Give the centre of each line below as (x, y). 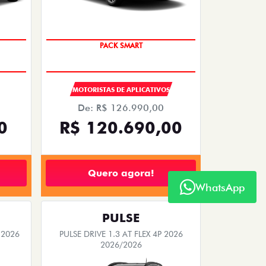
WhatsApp (220, 187)
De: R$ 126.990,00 (121, 108)
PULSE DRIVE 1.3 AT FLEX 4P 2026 (121, 234)
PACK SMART (121, 46)
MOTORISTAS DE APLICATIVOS (121, 90)
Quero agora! (121, 173)
